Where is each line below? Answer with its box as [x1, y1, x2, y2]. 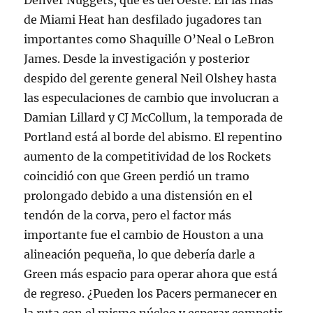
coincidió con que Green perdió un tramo [24, 169, 250, 183]
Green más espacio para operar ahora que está [24, 267, 278, 281]
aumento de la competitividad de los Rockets [24, 150, 272, 163]
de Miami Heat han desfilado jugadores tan [24, 13, 263, 27]
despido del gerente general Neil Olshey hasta [24, 71, 277, 85]
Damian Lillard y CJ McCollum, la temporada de [24, 110, 284, 124]
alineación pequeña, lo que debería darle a [24, 247, 256, 261]
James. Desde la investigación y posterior [24, 52, 250, 66]
